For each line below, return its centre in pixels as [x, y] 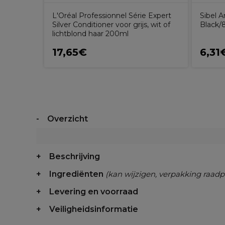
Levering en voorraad [94, 192]
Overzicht [68, 119]
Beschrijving [75, 156]
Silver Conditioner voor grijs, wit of [111, 25]
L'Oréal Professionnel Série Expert [112, 16]
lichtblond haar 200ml [90, 34]
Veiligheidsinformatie [94, 209]
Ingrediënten [77, 174]
